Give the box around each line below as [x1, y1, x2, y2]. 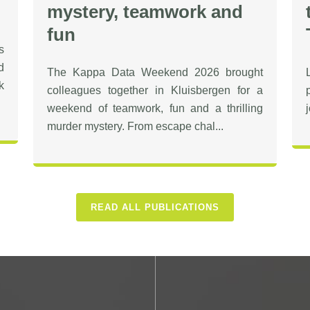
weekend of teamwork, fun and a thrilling [47, 102, 263, 114]
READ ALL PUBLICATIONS [91, 202, 219, 212]
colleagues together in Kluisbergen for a [47, 84, 263, 96]
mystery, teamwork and [47, 1, 243, 22]
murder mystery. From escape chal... [47, 120, 224, 132]
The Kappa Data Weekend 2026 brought [47, 66, 263, 78]
